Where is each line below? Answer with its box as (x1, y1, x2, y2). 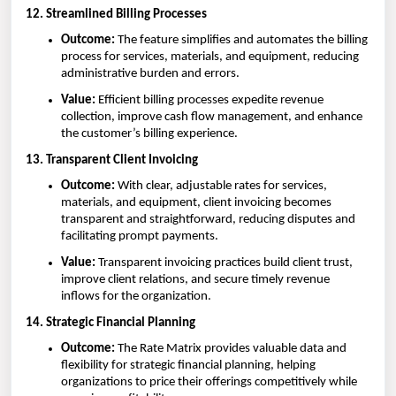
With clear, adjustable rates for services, (115, 179, 327, 194)
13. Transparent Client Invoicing (26, 153, 198, 167)
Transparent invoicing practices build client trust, (95, 255, 353, 270)
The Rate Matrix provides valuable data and (115, 342, 346, 356)
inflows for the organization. (61, 289, 211, 303)
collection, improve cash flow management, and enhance (61, 110, 362, 124)
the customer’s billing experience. (61, 126, 238, 141)
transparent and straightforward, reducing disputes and (61, 213, 355, 227)
